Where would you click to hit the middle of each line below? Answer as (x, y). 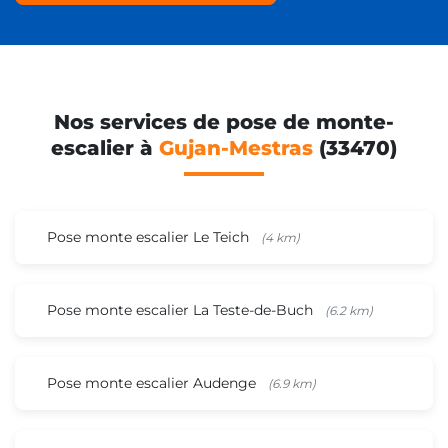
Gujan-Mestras (236, 147)
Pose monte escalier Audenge (153, 382)
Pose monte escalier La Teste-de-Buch (182, 309)
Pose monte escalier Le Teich (150, 236)
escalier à (105, 147)
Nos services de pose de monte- (224, 121)
